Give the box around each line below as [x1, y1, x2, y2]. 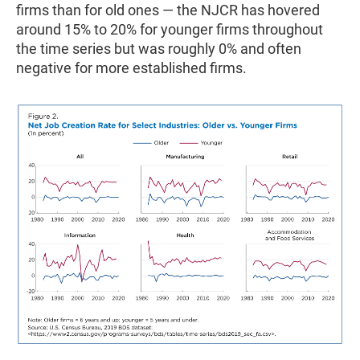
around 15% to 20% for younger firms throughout [16, 20, 323, 38]
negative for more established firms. [16, 59, 247, 76]
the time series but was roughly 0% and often [16, 39, 301, 57]
